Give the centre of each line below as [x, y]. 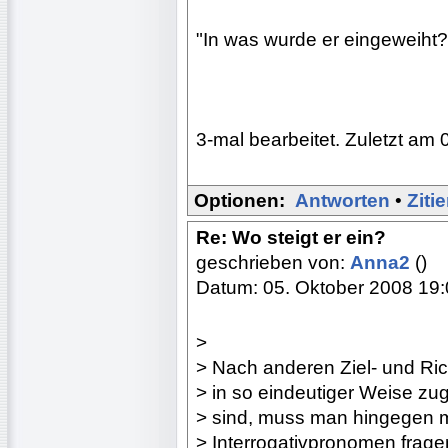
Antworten [342, 200]
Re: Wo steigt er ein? [291, 237]
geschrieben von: [273, 262]
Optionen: [239, 200]
